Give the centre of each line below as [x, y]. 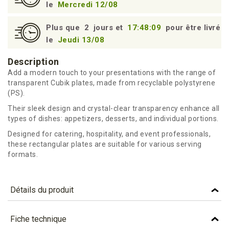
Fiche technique [38, 219]
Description [33, 62]
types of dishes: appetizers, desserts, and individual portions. [113, 119]
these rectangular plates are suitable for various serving [105, 144]
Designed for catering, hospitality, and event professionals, [109, 134]
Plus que [64, 28]
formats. [23, 154]
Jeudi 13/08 [81, 40]
